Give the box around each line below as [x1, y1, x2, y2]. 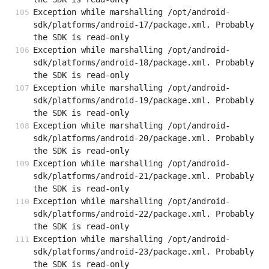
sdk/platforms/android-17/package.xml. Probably [33, 20, 254, 30]
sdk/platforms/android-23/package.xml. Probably [33, 247, 254, 257]
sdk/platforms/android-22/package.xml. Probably [33, 209, 254, 219]
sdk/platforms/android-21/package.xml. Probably [33, 171, 254, 181]
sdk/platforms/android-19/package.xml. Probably [33, 95, 254, 106]
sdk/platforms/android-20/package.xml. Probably [33, 133, 254, 144]
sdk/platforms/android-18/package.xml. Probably [33, 58, 254, 68]
